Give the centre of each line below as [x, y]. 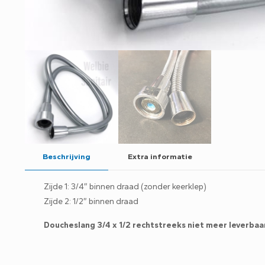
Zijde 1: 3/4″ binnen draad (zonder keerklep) [125, 186]
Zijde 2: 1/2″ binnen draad [91, 201]
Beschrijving [67, 156]
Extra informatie [160, 156]
